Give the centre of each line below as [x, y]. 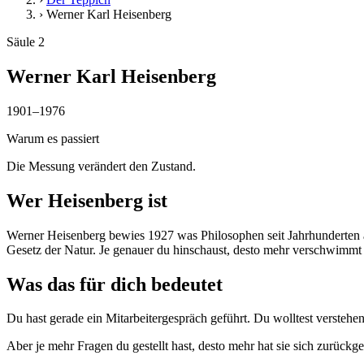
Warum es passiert [53, 138]
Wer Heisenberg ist [87, 200]
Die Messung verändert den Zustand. [101, 166]
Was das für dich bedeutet [115, 284]
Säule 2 [26, 42]
